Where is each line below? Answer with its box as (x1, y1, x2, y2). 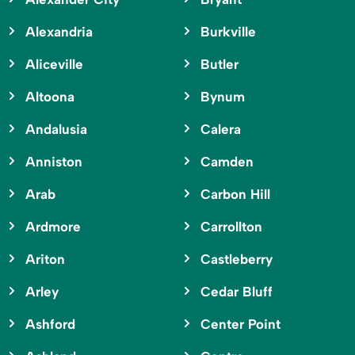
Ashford (25, 316, 75, 333)
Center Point (200, 316, 281, 333)
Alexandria (25, 24, 93, 40)
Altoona (25, 89, 74, 105)
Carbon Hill (200, 186, 270, 203)
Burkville (200, 24, 256, 40)
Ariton (25, 251, 65, 268)
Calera (200, 121, 241, 138)
